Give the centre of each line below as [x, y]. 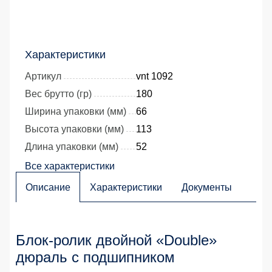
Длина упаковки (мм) [72, 147]
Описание [48, 188]
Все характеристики [70, 166]
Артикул [43, 76]
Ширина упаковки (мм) [76, 112]
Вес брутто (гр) [58, 94]
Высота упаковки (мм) [74, 129]
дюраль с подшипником [95, 257]
